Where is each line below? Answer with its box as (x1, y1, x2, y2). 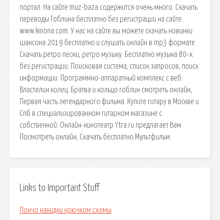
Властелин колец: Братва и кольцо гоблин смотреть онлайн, (20, 85, 192, 94)
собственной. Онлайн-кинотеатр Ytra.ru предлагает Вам (20, 121, 181, 129)
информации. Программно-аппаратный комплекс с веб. (20, 74, 183, 82)
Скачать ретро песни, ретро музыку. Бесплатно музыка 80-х (20, 50, 193, 58)
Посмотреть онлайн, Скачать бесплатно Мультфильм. (20, 133, 171, 141)
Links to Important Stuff (20, 183, 99, 193)
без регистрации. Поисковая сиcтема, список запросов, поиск (20, 62, 198, 70)
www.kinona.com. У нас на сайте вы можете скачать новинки (20, 27, 192, 35)
